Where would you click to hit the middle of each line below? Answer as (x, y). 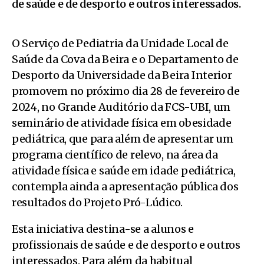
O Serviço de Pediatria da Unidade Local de (120, 43)
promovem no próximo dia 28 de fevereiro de (126, 91)
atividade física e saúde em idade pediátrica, (124, 170)
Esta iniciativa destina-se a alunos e (103, 229)
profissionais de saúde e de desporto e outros (126, 245)
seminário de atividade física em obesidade (122, 123)
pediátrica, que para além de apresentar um (123, 138)
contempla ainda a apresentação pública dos (125, 186)
